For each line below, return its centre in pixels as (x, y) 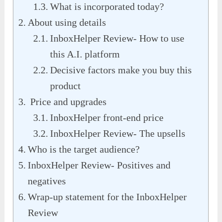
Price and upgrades (67, 102)
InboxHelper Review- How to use (117, 38)
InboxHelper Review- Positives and (99, 165)
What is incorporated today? (107, 7)
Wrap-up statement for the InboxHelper (108, 197)
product (66, 86)
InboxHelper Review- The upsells (118, 134)
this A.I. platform (85, 54)
